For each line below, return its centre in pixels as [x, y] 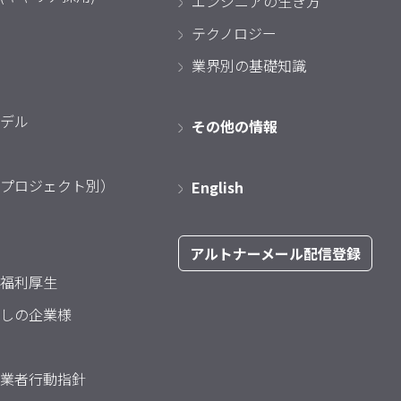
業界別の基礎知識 [249, 65]
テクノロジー [234, 33]
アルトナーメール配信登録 [275, 253]
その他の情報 [235, 126]
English [218, 187]
